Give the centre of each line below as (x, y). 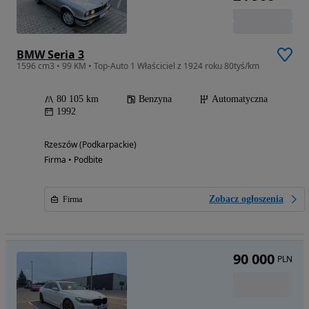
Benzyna (155, 99)
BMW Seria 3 (50, 55)
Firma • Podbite (73, 160)
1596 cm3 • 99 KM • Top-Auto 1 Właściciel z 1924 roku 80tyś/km (138, 66)
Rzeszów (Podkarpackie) (90, 145)
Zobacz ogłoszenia (246, 199)
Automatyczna (240, 99)
